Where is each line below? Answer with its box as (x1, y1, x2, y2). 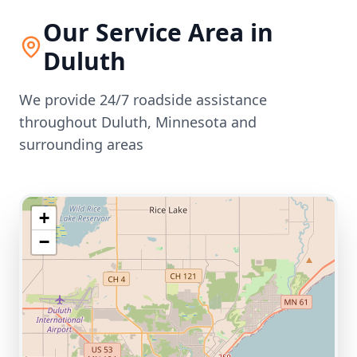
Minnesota (155, 112, 227, 131)
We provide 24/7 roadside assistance (19, 90, 267, 109)
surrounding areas (19, 135, 143, 154)
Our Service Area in (42, 16, 273, 49)
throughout (19, 112, 101, 131)
